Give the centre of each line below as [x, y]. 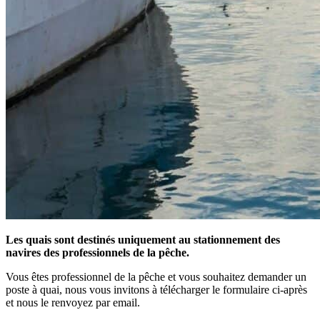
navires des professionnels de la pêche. [97, 252]
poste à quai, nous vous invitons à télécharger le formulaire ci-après [156, 289]
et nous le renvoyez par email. [73, 302]
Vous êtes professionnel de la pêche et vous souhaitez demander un [156, 276]
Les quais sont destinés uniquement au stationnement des [143, 239]
